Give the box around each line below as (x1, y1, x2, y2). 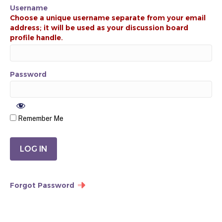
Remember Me (16, 114, 63, 123)
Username (10, 3, 48, 13)
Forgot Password (10, 181, 74, 190)
